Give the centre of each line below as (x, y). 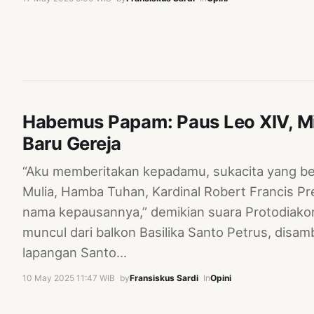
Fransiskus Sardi (164, 278)
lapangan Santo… (75, 253)
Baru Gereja (72, 144)
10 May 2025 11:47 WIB (69, 278)
